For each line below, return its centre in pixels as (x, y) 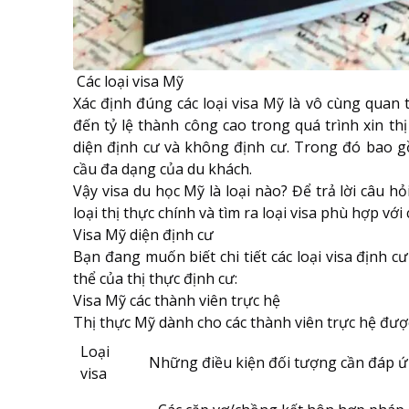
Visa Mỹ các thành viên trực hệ (177, 301)
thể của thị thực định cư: (155, 279)
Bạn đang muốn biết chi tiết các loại (199, 257)
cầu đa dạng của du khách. (163, 169)
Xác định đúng (126, 104)
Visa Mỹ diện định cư (143, 235)
